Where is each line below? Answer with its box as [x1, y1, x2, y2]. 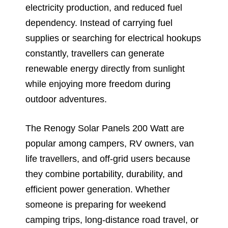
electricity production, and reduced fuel [25, 2, 182, 13]
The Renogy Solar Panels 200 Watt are [25, 123, 184, 133]
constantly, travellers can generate [25, 48, 164, 59]
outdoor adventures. [25, 94, 107, 104]
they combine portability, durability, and [25, 168, 183, 179]
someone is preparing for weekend [25, 199, 166, 210]
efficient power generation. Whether [25, 184, 170, 194]
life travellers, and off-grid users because [25, 153, 190, 164]
